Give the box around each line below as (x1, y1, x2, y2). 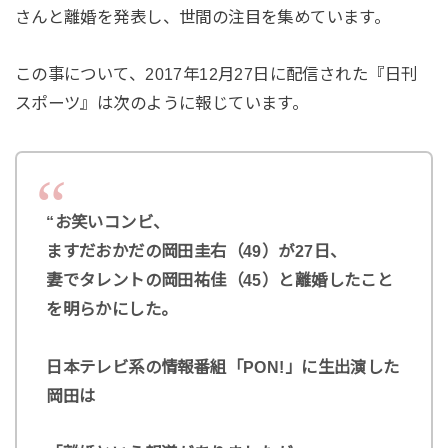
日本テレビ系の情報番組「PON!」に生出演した (46, 357, 400, 376)
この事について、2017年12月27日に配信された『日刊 (14, 65, 418, 84)
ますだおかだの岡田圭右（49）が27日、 (46, 241, 347, 260)
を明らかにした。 (46, 299, 178, 318)
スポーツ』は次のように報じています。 (14, 94, 309, 113)
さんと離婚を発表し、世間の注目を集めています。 (14, 7, 391, 26)
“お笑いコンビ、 (46, 212, 170, 231)
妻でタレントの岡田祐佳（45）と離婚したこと (46, 270, 394, 289)
